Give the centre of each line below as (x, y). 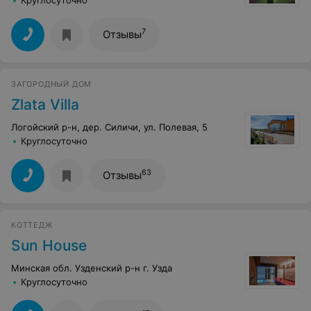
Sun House (49, 245)
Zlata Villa (45, 104)
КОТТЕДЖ (32, 225)
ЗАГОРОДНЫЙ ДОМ (52, 84)
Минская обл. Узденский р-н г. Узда (92, 268)
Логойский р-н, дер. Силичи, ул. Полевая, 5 (109, 127)
